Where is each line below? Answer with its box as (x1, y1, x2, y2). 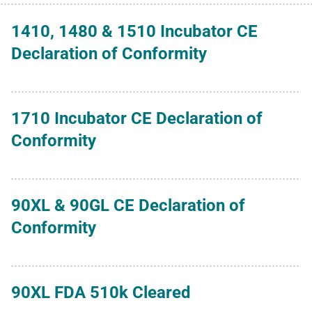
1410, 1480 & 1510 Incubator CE (11, 21, 258, 41)
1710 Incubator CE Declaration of (11, 108, 263, 128)
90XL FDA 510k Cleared (11, 282, 191, 302)
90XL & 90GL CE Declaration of (11, 195, 245, 215)
